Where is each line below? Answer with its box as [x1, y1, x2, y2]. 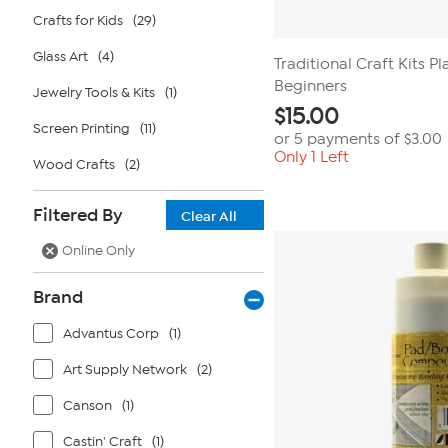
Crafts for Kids [33, 12, 123, 29]
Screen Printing [33, 120, 130, 137]
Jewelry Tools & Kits [33, 84, 155, 101]
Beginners [274, 77, 347, 95]
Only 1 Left [274, 148, 349, 166]
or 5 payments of [274, 130, 404, 148]
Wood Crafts [33, 156, 115, 173]
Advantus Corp [63, 325, 159, 342]
